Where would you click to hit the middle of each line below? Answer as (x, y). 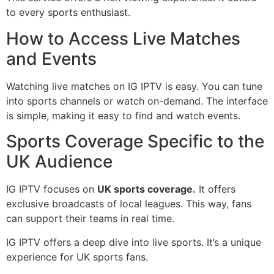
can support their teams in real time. (90, 219)
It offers (216, 189)
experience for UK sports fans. (77, 257)
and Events (51, 58)
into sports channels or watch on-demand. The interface (137, 101)
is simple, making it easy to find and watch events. (123, 115)
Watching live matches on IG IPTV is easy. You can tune (134, 86)
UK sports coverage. (146, 189)
